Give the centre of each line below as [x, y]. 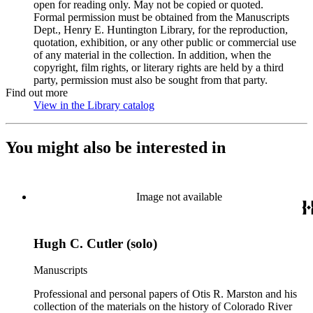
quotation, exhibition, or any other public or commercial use [165, 42]
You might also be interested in [116, 147]
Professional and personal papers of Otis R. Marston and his [165, 294]
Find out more [37, 93]
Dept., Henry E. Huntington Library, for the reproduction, [161, 30]
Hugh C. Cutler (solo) [95, 243]
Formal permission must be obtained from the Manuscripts [161, 17]
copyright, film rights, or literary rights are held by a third [159, 67]
